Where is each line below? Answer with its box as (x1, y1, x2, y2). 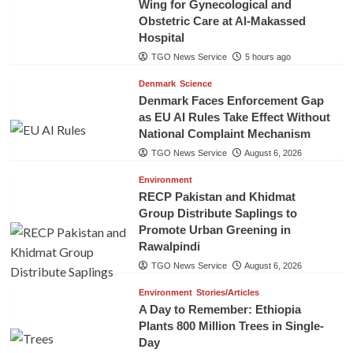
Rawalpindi (138, 239, 200, 253)
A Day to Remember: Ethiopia (138, 302, 301, 316)
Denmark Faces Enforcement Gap (138, 93, 324, 107)
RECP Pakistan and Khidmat (138, 189, 295, 203)
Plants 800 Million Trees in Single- (138, 318, 324, 333)
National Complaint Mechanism (138, 126, 310, 140)
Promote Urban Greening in (138, 222, 291, 236)
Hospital (138, 30, 184, 44)
